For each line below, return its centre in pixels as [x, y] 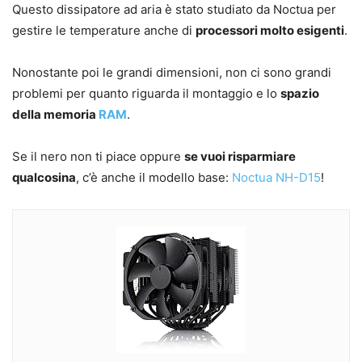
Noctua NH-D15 [276, 178]
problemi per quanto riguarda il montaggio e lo [146, 94]
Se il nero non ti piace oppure [98, 157]
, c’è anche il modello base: [154, 178]
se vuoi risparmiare [240, 157]
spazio [300, 94]
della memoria [55, 115]
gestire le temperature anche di [104, 31]
